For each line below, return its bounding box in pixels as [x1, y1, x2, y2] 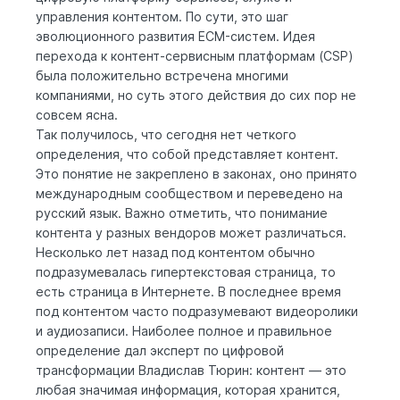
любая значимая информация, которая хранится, [36, 381, 340, 397]
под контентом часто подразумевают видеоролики [36, 303, 358, 319]
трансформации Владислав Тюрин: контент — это [36, 362, 346, 378]
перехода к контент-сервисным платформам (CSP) [36, 47, 354, 63]
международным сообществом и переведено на [36, 185, 343, 201]
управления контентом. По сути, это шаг [36, 8, 288, 24]
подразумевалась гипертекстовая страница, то [36, 263, 336, 279]
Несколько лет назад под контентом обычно [36, 244, 315, 260]
